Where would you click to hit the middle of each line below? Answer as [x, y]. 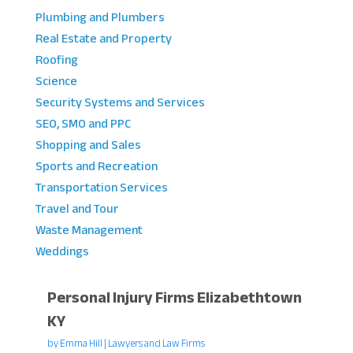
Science [56, 82]
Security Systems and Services [120, 103]
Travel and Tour [77, 209]
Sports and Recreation [96, 167]
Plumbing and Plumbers [100, 18]
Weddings [62, 252]
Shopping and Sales [88, 145]
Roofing [56, 60]
